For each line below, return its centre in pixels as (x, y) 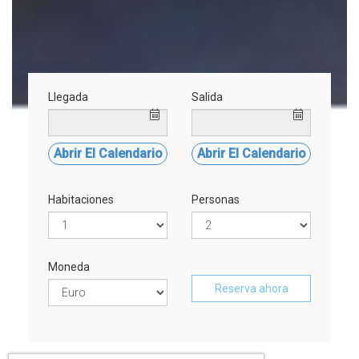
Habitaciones (81, 200)
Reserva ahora (251, 289)
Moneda (69, 267)
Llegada (68, 97)
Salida (207, 97)
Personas (216, 200)
